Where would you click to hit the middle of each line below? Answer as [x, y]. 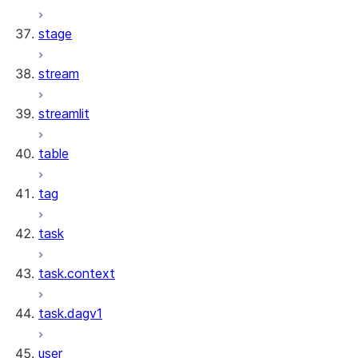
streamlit [64, 113]
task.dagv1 [70, 313]
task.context [77, 273]
